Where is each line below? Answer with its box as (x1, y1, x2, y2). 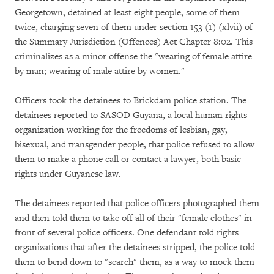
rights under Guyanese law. (15, 168, 121, 180)
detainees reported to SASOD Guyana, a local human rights (15, 109, 247, 121)
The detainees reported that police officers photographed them (15, 198, 259, 209)
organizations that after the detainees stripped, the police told (15, 242, 255, 253)
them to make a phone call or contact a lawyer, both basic (15, 154, 241, 165)
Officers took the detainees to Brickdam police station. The (15, 95, 246, 106)
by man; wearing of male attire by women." (15, 65, 185, 77)
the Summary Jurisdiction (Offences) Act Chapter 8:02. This (15, 36, 253, 48)
